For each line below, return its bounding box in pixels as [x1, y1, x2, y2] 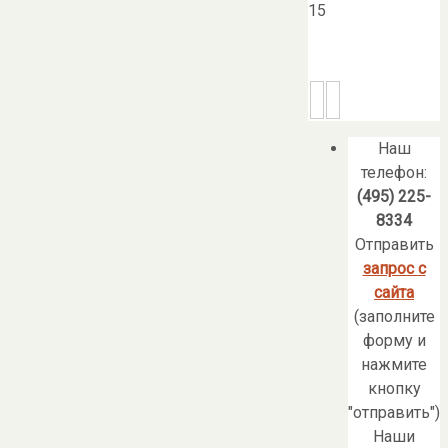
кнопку [367, 379, 421, 399]
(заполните [353, 307, 435, 327]
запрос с [362, 259, 426, 279]
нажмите [361, 355, 427, 375]
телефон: [361, 163, 427, 183]
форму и [362, 331, 426, 351]
